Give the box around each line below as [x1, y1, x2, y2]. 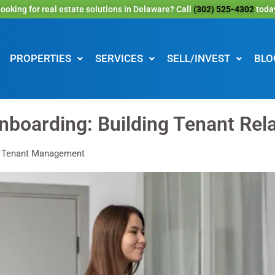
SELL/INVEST [166, 52, 230, 65]
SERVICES [95, 52, 143, 65]
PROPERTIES [9, 52, 71, 65]
